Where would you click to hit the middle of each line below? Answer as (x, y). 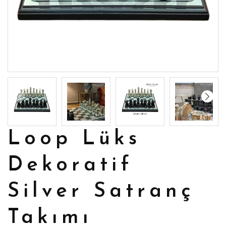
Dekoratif (70, 165)
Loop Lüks (74, 139)
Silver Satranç (101, 191)
